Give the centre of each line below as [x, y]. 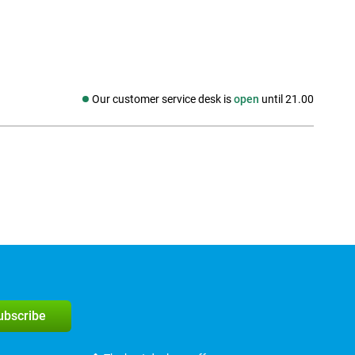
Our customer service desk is [163, 99]
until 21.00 [286, 99]
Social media [84, 107]
